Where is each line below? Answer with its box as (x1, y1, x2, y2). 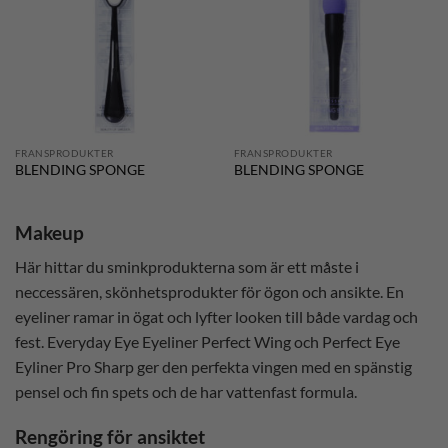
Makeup (15, 220, 84, 244)
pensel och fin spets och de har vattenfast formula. (15, 382, 357, 402)
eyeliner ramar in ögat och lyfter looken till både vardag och (15, 307, 418, 327)
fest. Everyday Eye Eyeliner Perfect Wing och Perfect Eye (15, 332, 400, 352)
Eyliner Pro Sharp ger (15, 357, 162, 377)
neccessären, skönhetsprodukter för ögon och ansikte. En (15, 282, 404, 302)
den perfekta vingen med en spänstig (162, 357, 412, 377)
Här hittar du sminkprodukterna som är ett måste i (15, 257, 359, 277)
